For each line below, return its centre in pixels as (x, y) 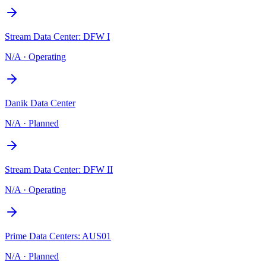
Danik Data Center (40, 103)
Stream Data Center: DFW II (59, 169)
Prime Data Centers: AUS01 (58, 236)
